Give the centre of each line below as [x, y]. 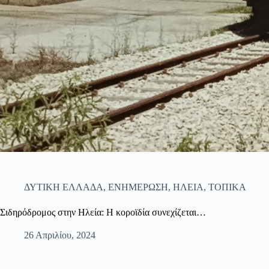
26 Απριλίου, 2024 [60, 235]
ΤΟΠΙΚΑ [227, 187]
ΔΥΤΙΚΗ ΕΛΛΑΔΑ [64, 187]
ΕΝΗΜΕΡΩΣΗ [138, 187]
